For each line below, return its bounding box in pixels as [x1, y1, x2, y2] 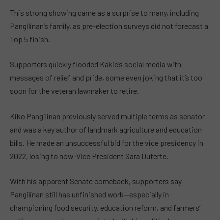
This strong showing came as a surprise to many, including [10, 7, 199, 17]
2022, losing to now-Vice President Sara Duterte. [10, 151, 168, 161]
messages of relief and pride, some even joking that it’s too [10, 73, 202, 82]
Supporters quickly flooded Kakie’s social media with [10, 59, 181, 69]
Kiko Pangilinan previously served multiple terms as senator [10, 111, 205, 121]
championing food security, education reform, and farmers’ [10, 203, 200, 213]
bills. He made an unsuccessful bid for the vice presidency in [10, 137, 203, 147]
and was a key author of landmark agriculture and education [10, 124, 202, 134]
